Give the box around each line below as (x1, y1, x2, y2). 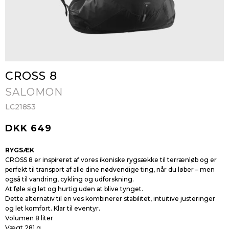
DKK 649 (5, 123, 52, 134)
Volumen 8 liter (5, 214, 53, 222)
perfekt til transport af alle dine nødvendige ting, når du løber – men (5, 166, 215, 173)
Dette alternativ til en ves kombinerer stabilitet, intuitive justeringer (5, 195, 215, 202)
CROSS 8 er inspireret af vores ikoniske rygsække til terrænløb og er (5, 156, 217, 164)
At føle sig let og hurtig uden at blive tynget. (5, 185, 143, 193)
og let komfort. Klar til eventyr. (5, 204, 100, 212)
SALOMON (5, 86, 63, 98)
